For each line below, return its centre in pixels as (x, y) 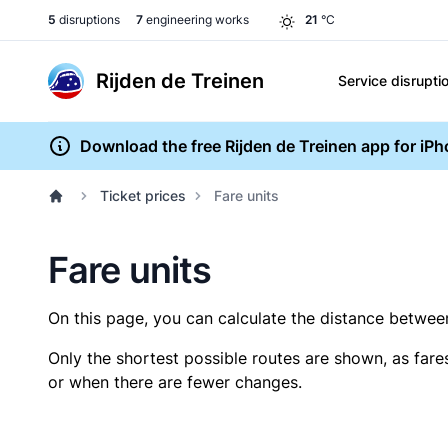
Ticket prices (143, 195)
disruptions (88, 19)
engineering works (196, 19)
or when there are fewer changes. (175, 382)
